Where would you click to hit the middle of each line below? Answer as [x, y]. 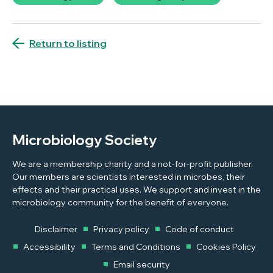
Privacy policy [121, 229]
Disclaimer [56, 229]
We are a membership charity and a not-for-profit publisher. [133, 164]
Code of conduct [200, 229]
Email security [141, 264]
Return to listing [68, 43]
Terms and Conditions [136, 246]
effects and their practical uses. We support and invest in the [136, 189]
